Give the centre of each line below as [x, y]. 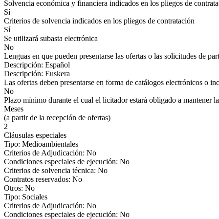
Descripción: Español [37, 65]
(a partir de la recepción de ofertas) [57, 118]
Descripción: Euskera [37, 74]
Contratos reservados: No [43, 179]
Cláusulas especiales [35, 135]
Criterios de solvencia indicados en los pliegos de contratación [99, 21]
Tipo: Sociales [26, 197]
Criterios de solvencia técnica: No [56, 170]
